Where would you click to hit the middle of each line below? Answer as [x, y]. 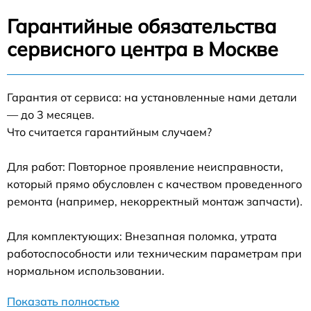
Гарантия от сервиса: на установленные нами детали [152, 97]
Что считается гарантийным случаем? [109, 132]
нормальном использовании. [86, 271]
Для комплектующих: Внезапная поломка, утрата [142, 236]
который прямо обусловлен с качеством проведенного [154, 184]
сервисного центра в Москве [143, 49]
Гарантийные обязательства [142, 26]
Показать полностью [63, 301]
